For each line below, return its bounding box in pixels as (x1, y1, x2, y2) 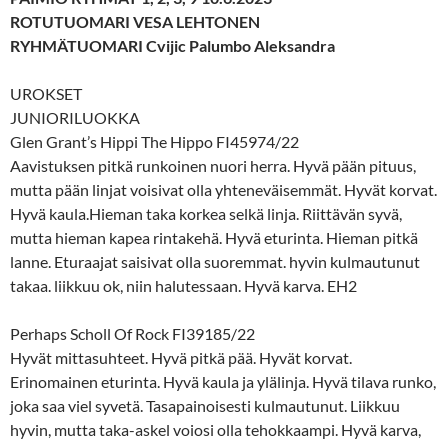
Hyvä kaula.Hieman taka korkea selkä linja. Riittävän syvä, (10, 203, 402, 223)
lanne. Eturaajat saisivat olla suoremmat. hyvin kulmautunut (10, 251, 420, 271)
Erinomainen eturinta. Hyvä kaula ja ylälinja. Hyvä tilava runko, (10, 371, 436, 391)
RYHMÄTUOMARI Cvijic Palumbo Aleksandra (10, 35, 335, 55)
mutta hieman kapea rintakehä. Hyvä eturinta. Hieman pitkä (10, 227, 418, 247)
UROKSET (10, 83, 82, 103)
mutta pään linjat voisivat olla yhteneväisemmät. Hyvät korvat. (10, 179, 437, 199)
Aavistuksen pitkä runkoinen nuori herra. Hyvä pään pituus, (10, 155, 416, 175)
